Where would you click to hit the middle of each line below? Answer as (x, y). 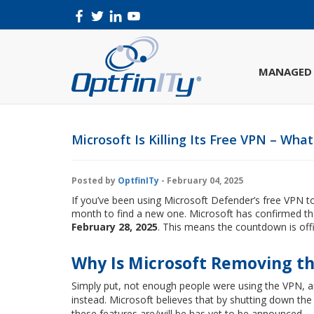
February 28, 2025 (115, 227)
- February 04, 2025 (201, 180)
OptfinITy (138, 180)
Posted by (95, 180)
